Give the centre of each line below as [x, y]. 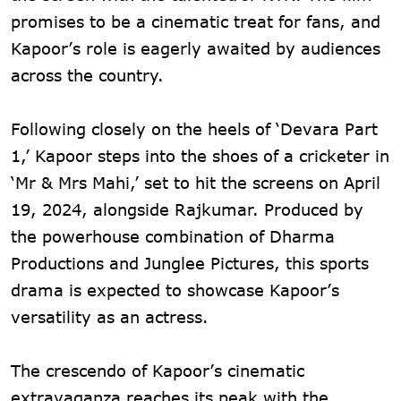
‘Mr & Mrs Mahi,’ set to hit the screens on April [196, 182]
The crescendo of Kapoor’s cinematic [158, 370]
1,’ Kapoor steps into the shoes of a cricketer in [200, 155]
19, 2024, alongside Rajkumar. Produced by [187, 209]
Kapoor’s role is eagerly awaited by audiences [196, 48]
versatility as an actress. [110, 316]
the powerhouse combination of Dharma [173, 236]
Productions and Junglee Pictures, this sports [190, 263]
